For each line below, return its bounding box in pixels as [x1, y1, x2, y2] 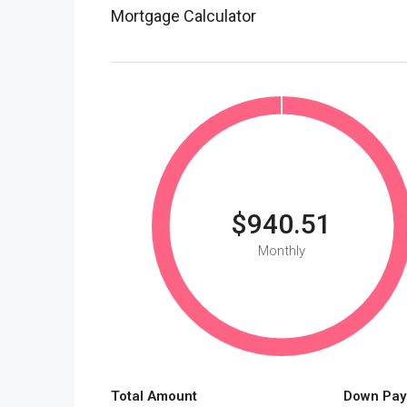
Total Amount [111, 387, 197, 404]
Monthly [257, 242, 305, 259]
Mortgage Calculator [111, 5, 256, 25]
